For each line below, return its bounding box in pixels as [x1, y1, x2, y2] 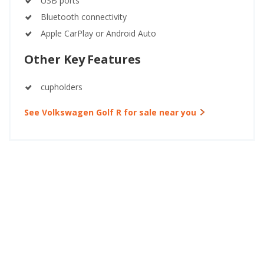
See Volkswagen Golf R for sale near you [24, 107, 196, 118]
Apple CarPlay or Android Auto [41, 28, 156, 39]
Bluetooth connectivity [41, 11, 127, 23]
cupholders [41, 81, 82, 93]
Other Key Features [24, 51, 141, 68]
